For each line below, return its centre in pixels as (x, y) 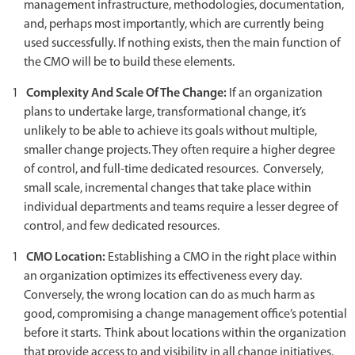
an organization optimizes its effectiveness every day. (164, 276)
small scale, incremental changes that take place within (168, 188)
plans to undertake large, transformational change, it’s (165, 112)
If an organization (276, 93)
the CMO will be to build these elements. (129, 62)
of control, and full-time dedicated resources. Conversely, (174, 169)
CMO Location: (67, 257)
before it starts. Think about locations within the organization (185, 333)
